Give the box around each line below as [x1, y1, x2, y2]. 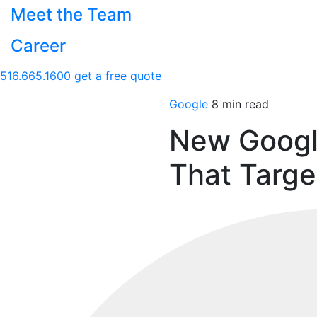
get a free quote [74, 69, 161, 83]
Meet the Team [11, 4, 132, 25]
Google [169, 97, 208, 111]
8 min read [212, 97, 269, 111]
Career [11, 35, 66, 56]
